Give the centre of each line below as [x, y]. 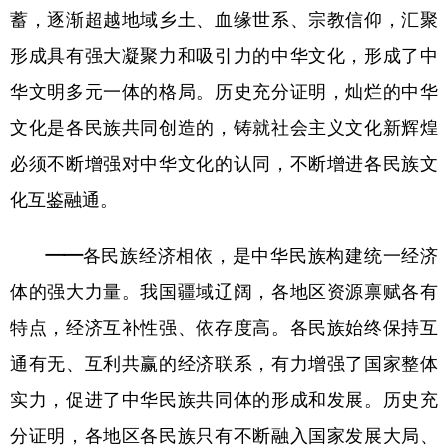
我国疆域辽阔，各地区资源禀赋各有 [289, 290]
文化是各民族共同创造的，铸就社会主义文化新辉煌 [224, 126]
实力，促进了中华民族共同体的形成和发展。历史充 [224, 398]
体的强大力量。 [75, 290]
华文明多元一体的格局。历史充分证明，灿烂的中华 [224, 90]
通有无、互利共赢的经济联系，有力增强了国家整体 [224, 362]
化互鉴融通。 [64, 198]
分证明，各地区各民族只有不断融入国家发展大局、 [224, 434]
